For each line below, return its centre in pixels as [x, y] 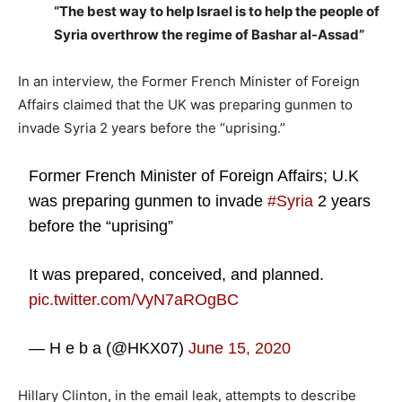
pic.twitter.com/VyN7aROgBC [134, 300]
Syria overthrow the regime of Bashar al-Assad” [209, 35]
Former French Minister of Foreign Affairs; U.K [194, 176]
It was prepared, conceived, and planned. [177, 275]
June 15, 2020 [240, 348]
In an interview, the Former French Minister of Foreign [189, 81]
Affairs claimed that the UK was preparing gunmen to [185, 105]
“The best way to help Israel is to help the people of [217, 11]
